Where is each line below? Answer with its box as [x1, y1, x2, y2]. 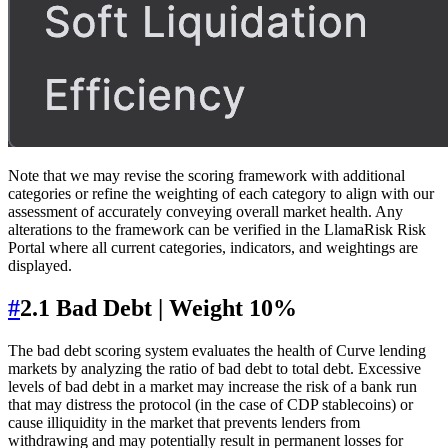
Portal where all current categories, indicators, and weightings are [8, 239, 418, 257]
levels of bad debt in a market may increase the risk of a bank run [8, 377, 417, 395]
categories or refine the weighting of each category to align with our [8, 185, 434, 203]
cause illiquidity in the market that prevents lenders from [8, 413, 360, 431]
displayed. [8, 257, 72, 275]
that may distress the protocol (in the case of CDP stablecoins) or [8, 395, 413, 413]
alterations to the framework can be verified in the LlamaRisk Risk [8, 221, 426, 239]
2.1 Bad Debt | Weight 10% [20, 294, 297, 321]
